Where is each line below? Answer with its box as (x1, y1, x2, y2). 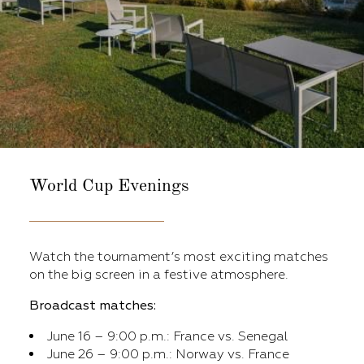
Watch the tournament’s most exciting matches (29, 249, 328, 266)
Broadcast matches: (29, 297, 156, 314)
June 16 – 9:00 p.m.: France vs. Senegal (47, 328, 288, 345)
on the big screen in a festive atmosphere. (29, 266, 288, 284)
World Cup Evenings (29, 177, 189, 196)
